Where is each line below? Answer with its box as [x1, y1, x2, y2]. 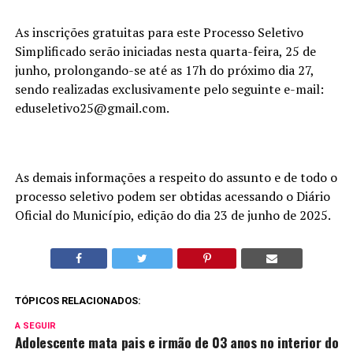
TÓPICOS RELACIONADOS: [14, 294, 141, 307]
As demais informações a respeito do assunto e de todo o [14, 168, 337, 186]
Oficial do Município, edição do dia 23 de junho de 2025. [14, 206, 331, 224]
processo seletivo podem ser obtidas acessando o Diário [14, 187, 330, 205]
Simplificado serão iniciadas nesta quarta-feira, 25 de [14, 42, 316, 60]
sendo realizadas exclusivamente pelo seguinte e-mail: [14, 80, 324, 98]
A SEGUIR [14, 320, 56, 331]
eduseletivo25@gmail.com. [14, 98, 169, 117]
